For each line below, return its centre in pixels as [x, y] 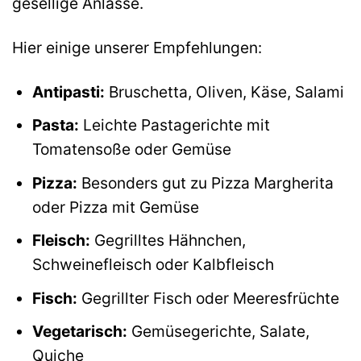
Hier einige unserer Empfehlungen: [137, 47]
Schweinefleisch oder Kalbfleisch [153, 265]
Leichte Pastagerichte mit [174, 125]
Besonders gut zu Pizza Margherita [205, 183]
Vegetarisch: [79, 332]
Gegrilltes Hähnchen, [168, 241]
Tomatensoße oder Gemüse [131, 149]
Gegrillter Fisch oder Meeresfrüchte [208, 298]
